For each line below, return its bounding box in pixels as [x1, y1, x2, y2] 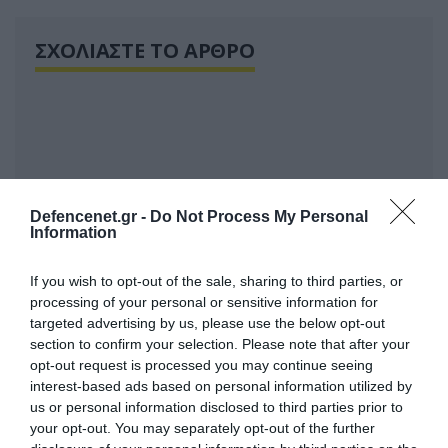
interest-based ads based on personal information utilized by [30, 377, 412, 394]
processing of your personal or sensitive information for [30, 293, 378, 310]
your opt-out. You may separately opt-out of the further [30, 419, 375, 436]
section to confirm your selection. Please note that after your [30, 335, 410, 352]
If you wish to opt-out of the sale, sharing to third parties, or [30, 272, 403, 289]
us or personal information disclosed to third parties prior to [30, 398, 403, 415]
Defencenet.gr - [30, 207, 150, 225]
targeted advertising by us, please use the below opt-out [30, 314, 385, 331]
